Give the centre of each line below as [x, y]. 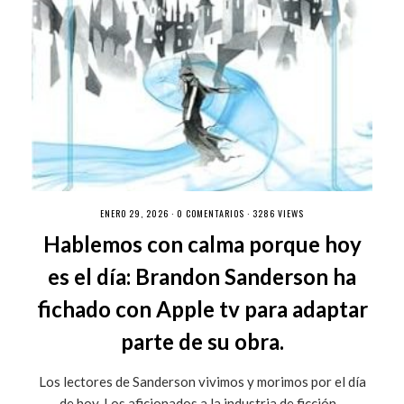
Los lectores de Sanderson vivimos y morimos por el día [202, 381]
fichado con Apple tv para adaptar [202, 308]
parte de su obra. [202, 341]
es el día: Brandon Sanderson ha [202, 276]
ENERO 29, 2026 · [138, 213]
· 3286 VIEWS [274, 213]
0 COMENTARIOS [211, 213]
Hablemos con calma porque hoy [202, 243]
